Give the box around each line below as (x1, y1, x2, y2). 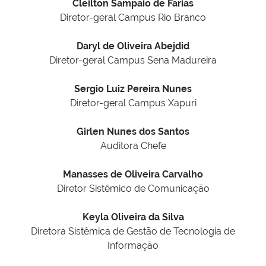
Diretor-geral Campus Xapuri (69, 97, 197, 109)
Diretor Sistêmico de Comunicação (56, 183, 210, 195)
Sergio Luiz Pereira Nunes (74, 83, 192, 95)
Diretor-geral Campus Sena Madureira (49, 55, 217, 66)
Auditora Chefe (100, 140, 166, 152)
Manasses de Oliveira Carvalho (63, 169, 203, 180)
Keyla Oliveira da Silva (82, 211, 184, 223)
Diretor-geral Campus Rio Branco (60, 12, 206, 24)
